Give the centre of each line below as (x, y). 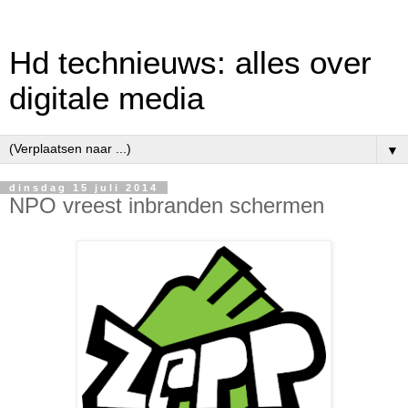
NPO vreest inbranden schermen (167, 205)
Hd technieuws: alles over (190, 63)
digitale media (107, 98)
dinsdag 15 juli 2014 (84, 188)
